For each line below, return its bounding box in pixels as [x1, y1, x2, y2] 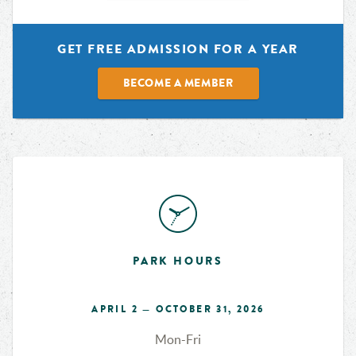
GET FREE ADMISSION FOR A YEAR [57, 41, 299, 57]
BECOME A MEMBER [122, 75, 234, 91]
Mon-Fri [155, 332, 201, 346]
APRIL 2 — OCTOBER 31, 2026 [91, 303, 265, 315]
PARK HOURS [133, 253, 223, 269]
